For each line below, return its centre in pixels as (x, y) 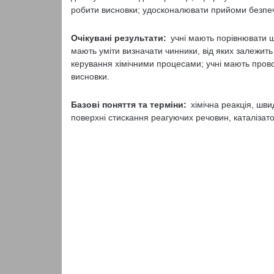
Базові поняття (103, 105)
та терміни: (164, 105)
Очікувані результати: (120, 38)
